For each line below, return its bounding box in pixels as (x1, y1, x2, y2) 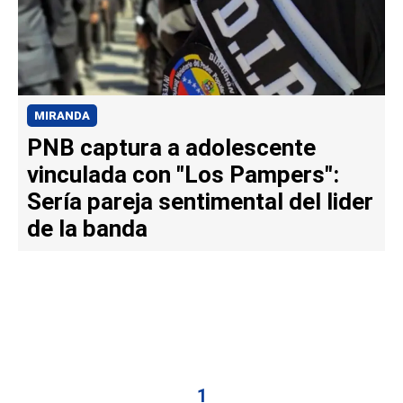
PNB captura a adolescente (26, 134, 316, 162)
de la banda (26, 215, 148, 243)
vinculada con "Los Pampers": (26, 161, 339, 189)
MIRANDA (33, 109, 90, 123)
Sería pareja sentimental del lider (26, 188, 373, 216)
